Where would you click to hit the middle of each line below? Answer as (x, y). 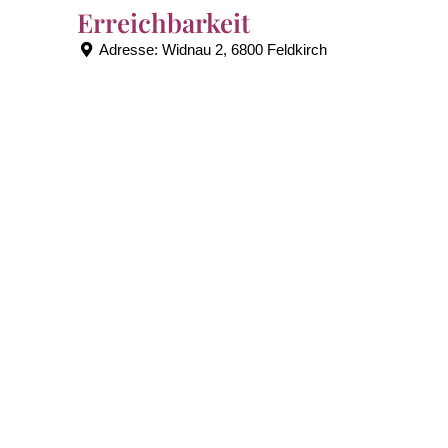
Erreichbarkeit (164, 22)
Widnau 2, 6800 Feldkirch (244, 49)
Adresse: (130, 49)
